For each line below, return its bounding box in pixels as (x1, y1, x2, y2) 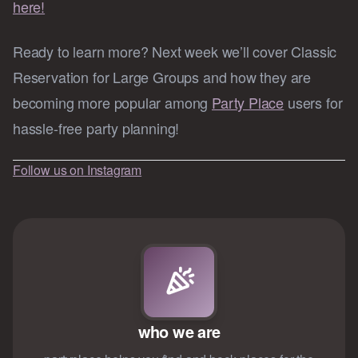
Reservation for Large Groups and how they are (13, 66, 312, 88)
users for (284, 92, 343, 113)
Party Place (212, 92, 284, 113)
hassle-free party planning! (13, 117, 180, 139)
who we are (137, 320, 221, 344)
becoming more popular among (13, 92, 213, 113)
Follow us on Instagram (13, 161, 142, 180)
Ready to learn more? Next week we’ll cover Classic (13, 41, 337, 62)
